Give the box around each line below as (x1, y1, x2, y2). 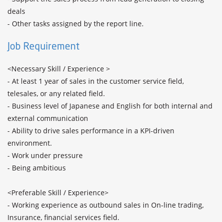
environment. (7, 138, 52, 148)
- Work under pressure (7, 151, 85, 160)
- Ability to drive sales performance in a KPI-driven (7, 126, 174, 135)
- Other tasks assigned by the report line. (7, 19, 144, 28)
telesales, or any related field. (7, 89, 107, 98)
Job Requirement (7, 40, 80, 53)
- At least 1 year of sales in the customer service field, (7, 76, 184, 86)
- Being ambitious (7, 163, 66, 172)
